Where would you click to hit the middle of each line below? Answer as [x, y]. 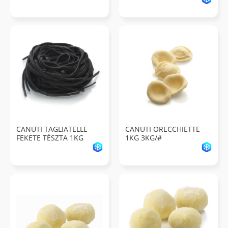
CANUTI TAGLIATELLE [52, 129]
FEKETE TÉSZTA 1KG [50, 137]
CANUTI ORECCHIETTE [163, 129]
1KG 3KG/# [144, 137]
